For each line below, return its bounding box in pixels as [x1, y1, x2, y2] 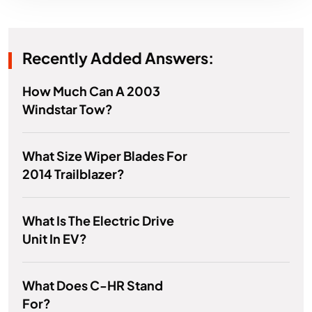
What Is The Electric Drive [22, 212, 174, 229]
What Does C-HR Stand [22, 277, 163, 294]
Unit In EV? [22, 231, 87, 247]
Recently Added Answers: [22, 48, 214, 68]
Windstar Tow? [22, 101, 113, 118]
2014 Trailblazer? [22, 166, 125, 182]
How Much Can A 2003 [22, 83, 160, 100]
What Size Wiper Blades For [22, 148, 187, 164]
